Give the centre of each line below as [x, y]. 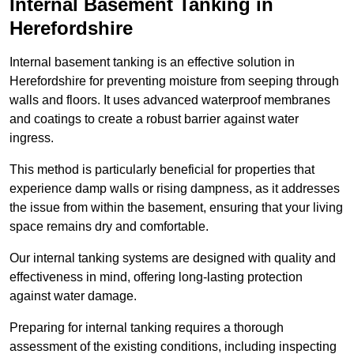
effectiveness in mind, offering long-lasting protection [156, 277]
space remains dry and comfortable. [111, 227]
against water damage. [73, 296]
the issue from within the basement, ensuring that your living [176, 208]
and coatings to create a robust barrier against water [154, 119]
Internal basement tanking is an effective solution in [152, 62]
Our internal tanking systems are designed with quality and [173, 258]
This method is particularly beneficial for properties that [162, 170]
